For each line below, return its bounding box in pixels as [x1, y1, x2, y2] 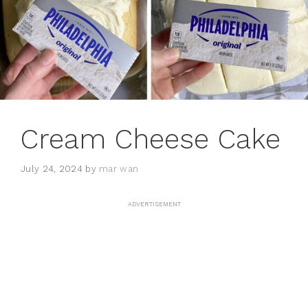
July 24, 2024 [21, 163, 82, 174]
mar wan [99, 163, 139, 174]
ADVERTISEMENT [127, 200, 181, 208]
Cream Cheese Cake [21, 123, 280, 156]
